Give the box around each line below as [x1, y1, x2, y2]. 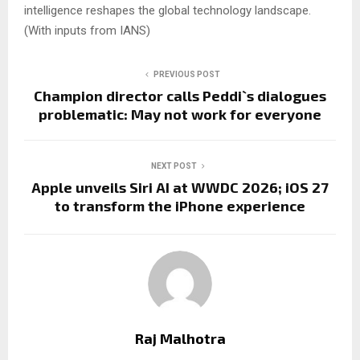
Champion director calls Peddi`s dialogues [34, 86, 326, 104]
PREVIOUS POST [153, 69, 220, 79]
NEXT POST [150, 161, 197, 170]
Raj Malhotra [134, 329, 226, 347]
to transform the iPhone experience [55, 196, 305, 215]
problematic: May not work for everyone [39, 104, 321, 123]
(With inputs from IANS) [24, 22, 150, 38]
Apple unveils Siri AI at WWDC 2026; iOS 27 [31, 178, 329, 196]
